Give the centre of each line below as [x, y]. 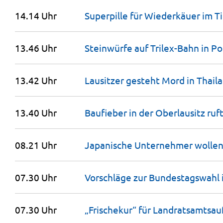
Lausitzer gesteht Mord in [141, 80]
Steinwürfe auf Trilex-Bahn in [148, 48]
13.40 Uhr [36, 112]
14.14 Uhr [36, 15]
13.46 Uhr [36, 48]
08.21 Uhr [36, 145]
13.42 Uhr [36, 80]
